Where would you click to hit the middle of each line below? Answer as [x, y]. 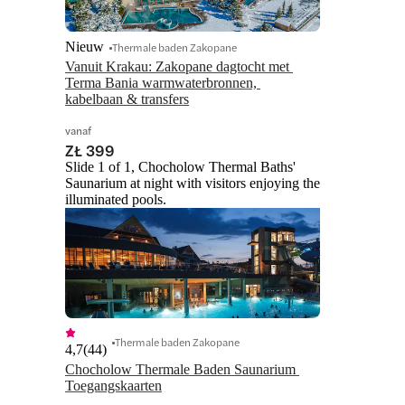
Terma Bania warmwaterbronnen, [161, 83]
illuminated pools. [116, 200]
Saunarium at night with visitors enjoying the [193, 184]
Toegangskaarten [113, 386]
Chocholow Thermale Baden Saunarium [180, 370]
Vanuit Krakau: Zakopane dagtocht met [177, 67]
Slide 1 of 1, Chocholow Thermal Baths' [180, 167]
